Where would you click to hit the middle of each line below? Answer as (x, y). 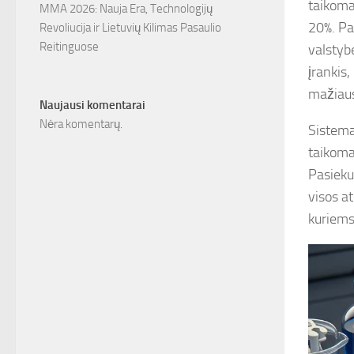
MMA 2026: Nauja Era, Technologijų (126, 9)
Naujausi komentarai (92, 105)
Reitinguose (69, 47)
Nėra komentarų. (81, 124)
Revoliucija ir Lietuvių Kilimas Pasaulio (130, 28)
